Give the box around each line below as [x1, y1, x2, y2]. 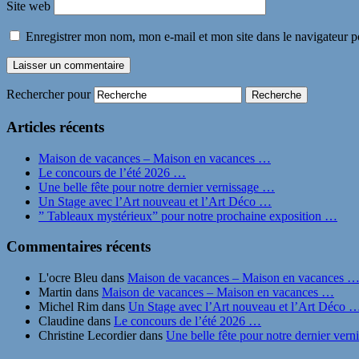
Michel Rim [38, 300, 99, 313]
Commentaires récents [6, 238, 151, 256]
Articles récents [6, 118, 104, 135]
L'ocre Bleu [38, 271, 98, 284]
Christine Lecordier [38, 329, 136, 342]
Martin [38, 285, 72, 299]
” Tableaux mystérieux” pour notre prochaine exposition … [38, 208, 337, 223]
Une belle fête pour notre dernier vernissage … [38, 179, 275, 194]
